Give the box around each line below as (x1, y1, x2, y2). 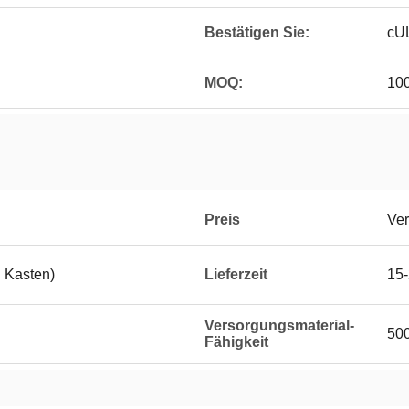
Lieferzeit (204, 267, 267, 282)
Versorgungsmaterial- (204, 318, 354, 333)
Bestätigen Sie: (204, 25, 309, 40)
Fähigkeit (204, 334, 268, 350)
